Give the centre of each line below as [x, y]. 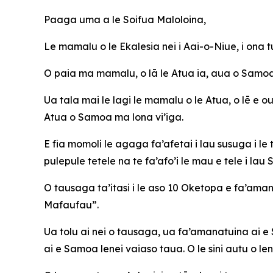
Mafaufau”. [71, 205]
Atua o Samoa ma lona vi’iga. [114, 117]
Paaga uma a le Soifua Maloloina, [125, 19]
